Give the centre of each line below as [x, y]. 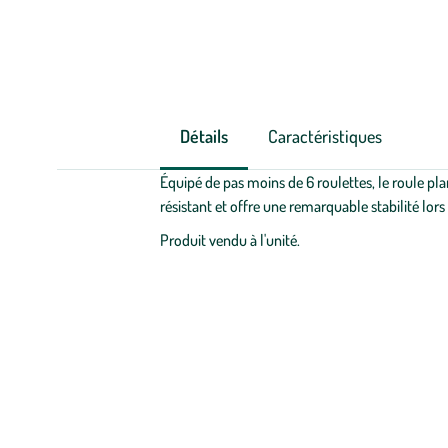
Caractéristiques [324, 136]
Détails [203, 136]
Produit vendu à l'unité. [229, 240]
